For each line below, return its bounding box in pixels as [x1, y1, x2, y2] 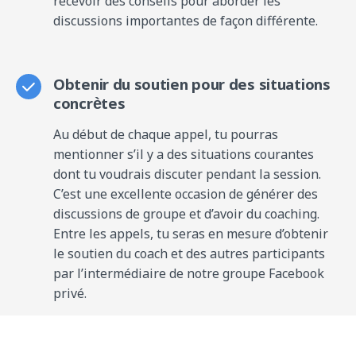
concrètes [53, 93, 126, 119]
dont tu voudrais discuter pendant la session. [53, 165, 321, 184]
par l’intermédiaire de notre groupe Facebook [53, 265, 324, 283]
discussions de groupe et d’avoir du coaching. [53, 205, 319, 223]
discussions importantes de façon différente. [53, 12, 318, 30]
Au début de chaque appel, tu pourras [53, 126, 278, 144]
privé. [53, 284, 87, 303]
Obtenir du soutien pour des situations [53, 74, 331, 100]
